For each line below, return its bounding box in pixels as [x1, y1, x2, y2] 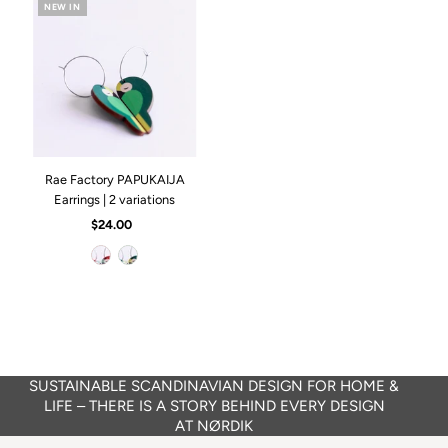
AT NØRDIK [175, 416, 254, 435]
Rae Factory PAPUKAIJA [44, 171, 185, 187]
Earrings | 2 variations [54, 191, 176, 207]
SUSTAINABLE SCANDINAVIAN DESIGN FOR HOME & [29, 376, 400, 395]
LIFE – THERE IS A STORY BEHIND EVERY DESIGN [43, 396, 385, 415]
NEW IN [43, 2, 81, 13]
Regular [114, 216, 160, 232]
